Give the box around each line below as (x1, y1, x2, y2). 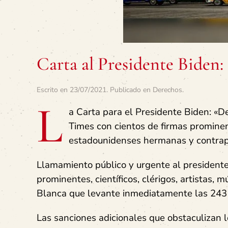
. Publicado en (106, 85, 153, 95)
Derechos (153, 85, 182, 95)
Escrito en (37, 85, 70, 95)
